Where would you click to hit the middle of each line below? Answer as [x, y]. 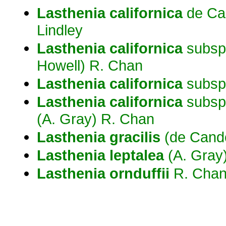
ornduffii [139, 173]
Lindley [60, 30]
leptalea [137, 155]
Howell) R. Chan [90, 65]
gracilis [135, 137]
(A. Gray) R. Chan [96, 119]
